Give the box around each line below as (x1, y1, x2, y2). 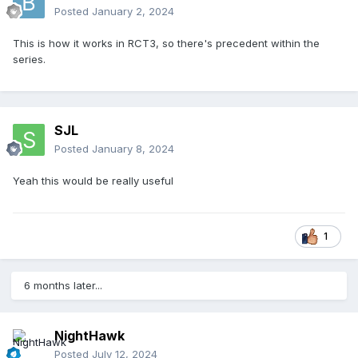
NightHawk (54, 328, 125, 344)
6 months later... (24, 279, 102, 292)
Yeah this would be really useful (13, 174, 173, 188)
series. (13, 53, 46, 66)
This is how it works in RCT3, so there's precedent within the (13, 37, 320, 50)
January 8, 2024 (92, 142, 174, 156)
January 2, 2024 (92, 5, 174, 18)
